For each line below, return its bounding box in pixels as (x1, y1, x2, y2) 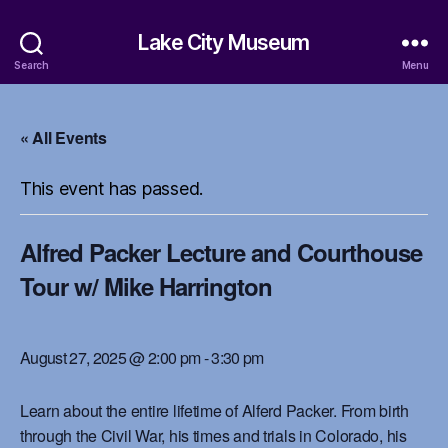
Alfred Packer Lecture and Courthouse (20, 235, 423, 269)
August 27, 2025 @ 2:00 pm (20, 346, 201, 369)
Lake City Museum (138, 29, 310, 55)
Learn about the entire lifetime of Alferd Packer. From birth (20, 399, 409, 422)
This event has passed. (20, 178, 204, 199)
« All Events (20, 126, 107, 149)
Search (14, 58, 49, 71)
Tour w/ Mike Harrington (20, 269, 273, 303)
